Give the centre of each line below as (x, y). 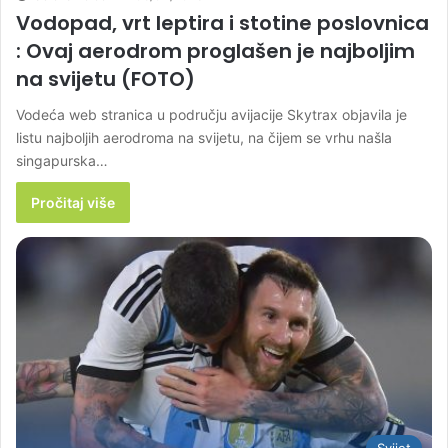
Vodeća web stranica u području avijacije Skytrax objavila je (211, 114)
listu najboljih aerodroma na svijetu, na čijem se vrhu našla (204, 137)
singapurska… (62, 160)
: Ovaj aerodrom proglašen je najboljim (215, 50)
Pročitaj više (73, 202)
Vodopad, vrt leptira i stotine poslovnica (222, 22)
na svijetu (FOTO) (105, 78)
